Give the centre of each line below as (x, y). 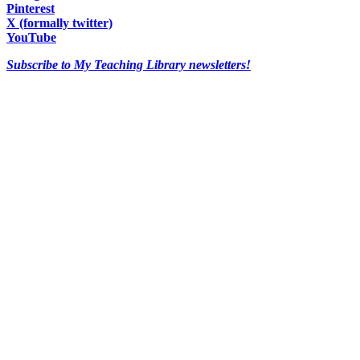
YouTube (31, 37)
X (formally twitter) (59, 22)
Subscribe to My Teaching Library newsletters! (129, 64)
